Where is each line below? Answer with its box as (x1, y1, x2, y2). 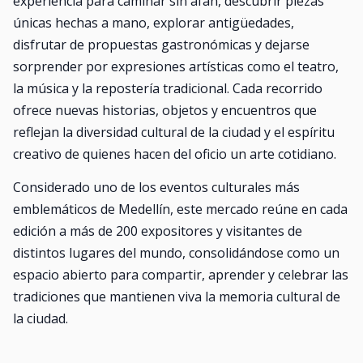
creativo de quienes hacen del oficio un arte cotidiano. (13, 145, 336, 163)
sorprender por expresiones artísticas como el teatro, (13, 58, 339, 75)
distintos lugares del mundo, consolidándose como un (13, 244, 340, 262)
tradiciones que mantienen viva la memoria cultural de (13, 288, 340, 305)
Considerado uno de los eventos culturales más (13, 178, 300, 196)
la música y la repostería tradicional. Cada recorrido (13, 79, 322, 97)
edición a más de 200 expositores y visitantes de (13, 222, 302, 240)
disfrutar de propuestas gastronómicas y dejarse (13, 36, 310, 53)
